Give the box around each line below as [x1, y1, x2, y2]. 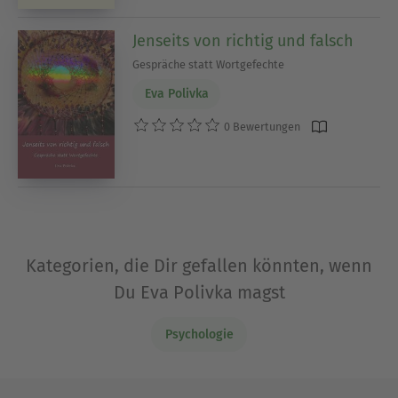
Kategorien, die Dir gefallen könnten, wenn [26, 255, 372, 277]
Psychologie [164, 327, 234, 343]
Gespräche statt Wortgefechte [132, 57, 285, 71]
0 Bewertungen [221, 120, 301, 134]
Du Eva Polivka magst [113, 282, 285, 304]
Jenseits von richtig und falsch [132, 30, 354, 51]
